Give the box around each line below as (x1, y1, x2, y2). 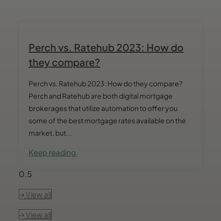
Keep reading (29, 147, 77, 157)
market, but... (29, 128, 72, 138)
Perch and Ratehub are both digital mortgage (29, 91, 173, 101)
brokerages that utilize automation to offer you (29, 104, 178, 113)
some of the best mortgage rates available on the (29, 116, 186, 125)
